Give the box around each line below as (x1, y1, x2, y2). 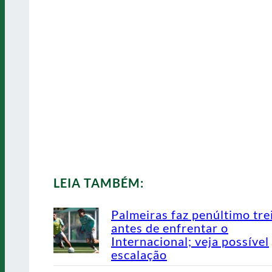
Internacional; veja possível (111, 234, 269, 249)
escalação (111, 247, 167, 262)
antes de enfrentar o (111, 220, 228, 236)
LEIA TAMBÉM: (53, 175, 144, 191)
